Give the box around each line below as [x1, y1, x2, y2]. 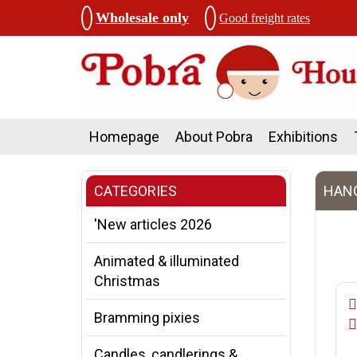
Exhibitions [269, 128, 338, 145]
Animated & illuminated [94, 253, 239, 269]
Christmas [94, 273, 160, 289]
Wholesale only [96, 10, 189, 25]
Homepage [89, 128, 159, 145]
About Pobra [175, 128, 253, 145]
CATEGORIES [94, 182, 177, 199]
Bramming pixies [94, 309, 200, 326]
